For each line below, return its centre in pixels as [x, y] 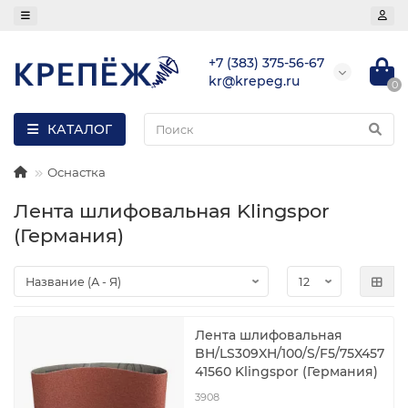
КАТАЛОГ [80, 129]
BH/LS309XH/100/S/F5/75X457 [290, 353]
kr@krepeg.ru [254, 81]
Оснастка [76, 172]
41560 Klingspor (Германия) [287, 372]
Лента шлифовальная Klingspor [172, 211]
